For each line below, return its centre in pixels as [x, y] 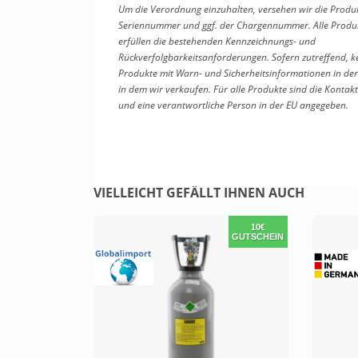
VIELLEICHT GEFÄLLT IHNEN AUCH [199, 193]
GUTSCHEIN [258, 237]
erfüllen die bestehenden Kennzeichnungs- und [217, 42]
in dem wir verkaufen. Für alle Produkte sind [214, 89]
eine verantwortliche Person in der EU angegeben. [243, 105]
